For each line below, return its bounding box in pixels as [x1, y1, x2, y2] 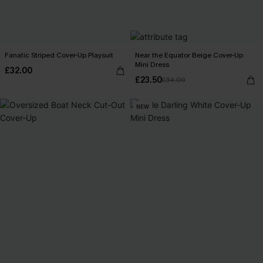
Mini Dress [135, 60, 169, 69]
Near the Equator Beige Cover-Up [135, 50, 243, 60]
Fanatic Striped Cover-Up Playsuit [5, 50, 113, 60]
